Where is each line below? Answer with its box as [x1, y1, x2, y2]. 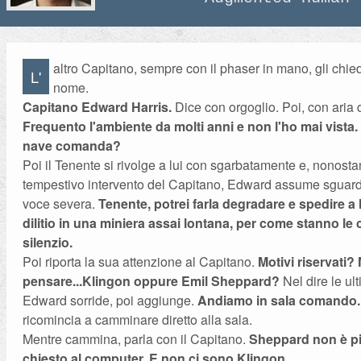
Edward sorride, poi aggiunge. [23, 291, 198, 309]
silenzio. [23, 233, 73, 251]
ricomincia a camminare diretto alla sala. [23, 310, 253, 329]
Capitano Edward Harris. [23, 98, 172, 116]
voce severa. [23, 194, 99, 213]
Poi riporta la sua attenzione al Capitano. [23, 252, 259, 271]
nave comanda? [23, 136, 122, 155]
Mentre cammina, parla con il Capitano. [23, 330, 250, 348]
